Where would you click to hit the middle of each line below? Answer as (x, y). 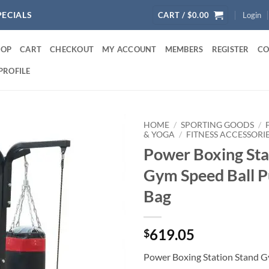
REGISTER (230, 49)
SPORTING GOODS (218, 125)
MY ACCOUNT (129, 49)
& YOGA (159, 134)
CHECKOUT (72, 49)
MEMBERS (184, 49)
